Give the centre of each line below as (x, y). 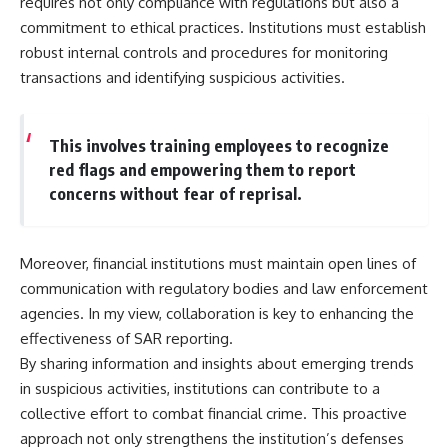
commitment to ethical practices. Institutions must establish (223, 27)
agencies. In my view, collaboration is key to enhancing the (217, 313)
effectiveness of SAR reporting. (126, 338)
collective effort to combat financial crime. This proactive (213, 413)
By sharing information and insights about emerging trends (217, 363)
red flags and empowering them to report (202, 170)
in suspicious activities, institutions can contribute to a (200, 388)
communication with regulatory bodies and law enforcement (224, 288)
